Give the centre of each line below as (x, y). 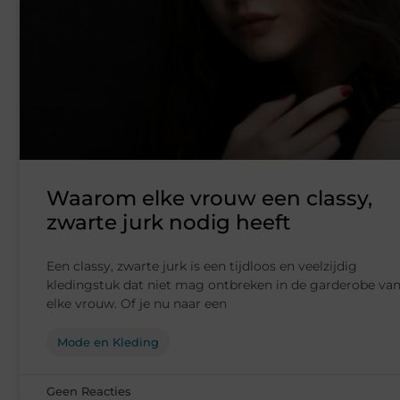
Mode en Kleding (108, 342)
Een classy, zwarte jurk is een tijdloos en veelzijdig (202, 267)
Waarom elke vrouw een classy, (209, 199)
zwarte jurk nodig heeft (169, 223)
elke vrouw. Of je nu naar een (137, 304)
